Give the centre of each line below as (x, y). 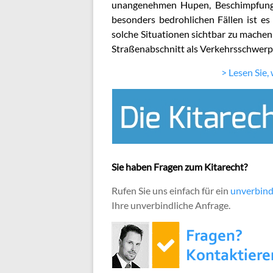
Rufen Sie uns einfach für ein (171, 190)
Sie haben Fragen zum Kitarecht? (179, 167)
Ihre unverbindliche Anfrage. (171, 205)
